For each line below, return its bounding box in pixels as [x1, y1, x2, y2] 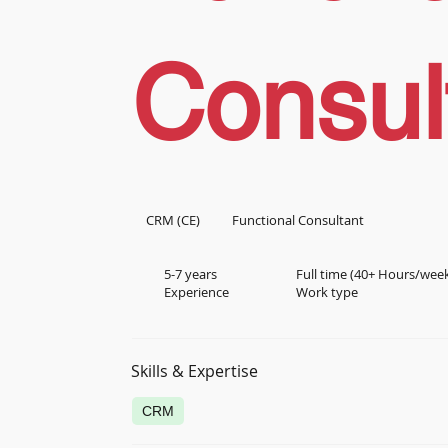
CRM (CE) [145, 210, 200, 229]
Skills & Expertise [131, 359, 259, 382]
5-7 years [164, 265, 218, 283]
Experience [164, 283, 230, 301]
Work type [295, 283, 358, 301]
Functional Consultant [232, 210, 365, 229]
